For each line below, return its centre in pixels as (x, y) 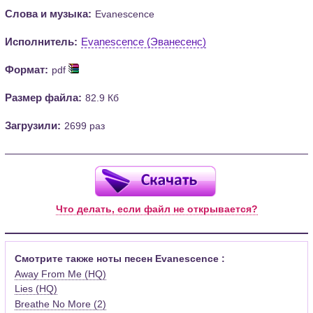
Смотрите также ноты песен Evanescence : (120, 259)
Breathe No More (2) (61, 304)
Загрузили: (33, 125)
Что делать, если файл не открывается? (156, 209)
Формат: (27, 69)
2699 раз (85, 125)
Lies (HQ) (36, 289)
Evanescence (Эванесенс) (144, 41)
